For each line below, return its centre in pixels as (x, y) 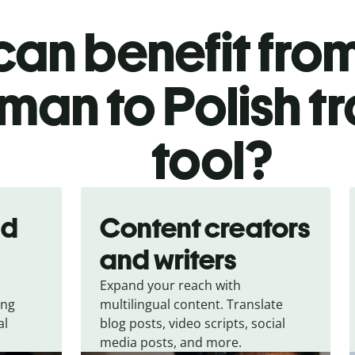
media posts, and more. (171, 342)
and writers (168, 259)
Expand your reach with (171, 285)
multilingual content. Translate (192, 304)
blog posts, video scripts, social (193, 323)
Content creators (205, 227)
